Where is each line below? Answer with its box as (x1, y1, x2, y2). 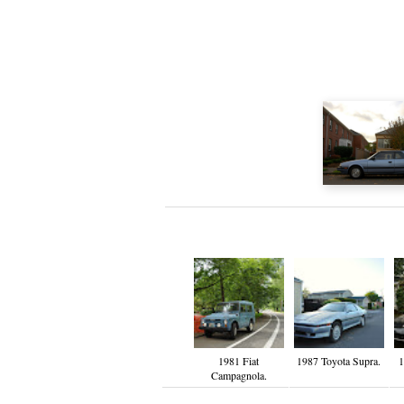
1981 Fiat (218, 353, 259, 369)
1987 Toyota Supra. (297, 353, 381, 369)
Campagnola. (210, 368, 267, 383)
